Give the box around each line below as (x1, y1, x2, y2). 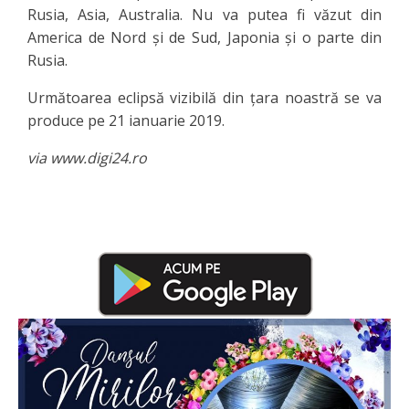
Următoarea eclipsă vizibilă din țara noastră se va (27, 87, 382, 108)
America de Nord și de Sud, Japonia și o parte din (27, 26, 382, 47)
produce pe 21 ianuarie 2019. (27, 110, 225, 131)
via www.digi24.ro (27, 147, 147, 168)
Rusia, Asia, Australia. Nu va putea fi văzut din (27, 4, 382, 25)
